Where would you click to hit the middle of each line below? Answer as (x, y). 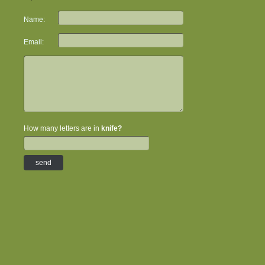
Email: (34, 42)
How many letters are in (62, 128)
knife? (112, 128)
